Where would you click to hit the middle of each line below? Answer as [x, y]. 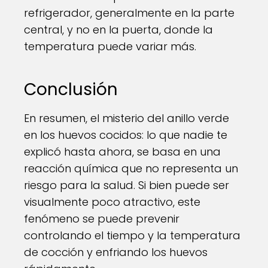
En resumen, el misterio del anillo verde [127, 118]
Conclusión [71, 89]
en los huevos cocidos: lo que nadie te [126, 135]
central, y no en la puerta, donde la [118, 30]
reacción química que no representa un [131, 168]
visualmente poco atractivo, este [112, 202]
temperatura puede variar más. [110, 46]
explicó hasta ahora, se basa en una [122, 152]
